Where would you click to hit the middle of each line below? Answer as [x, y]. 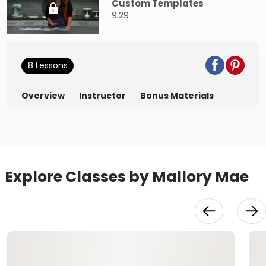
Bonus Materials [177, 95]
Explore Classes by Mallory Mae [127, 176]
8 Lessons [47, 66]
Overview [43, 95]
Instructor [102, 95]
